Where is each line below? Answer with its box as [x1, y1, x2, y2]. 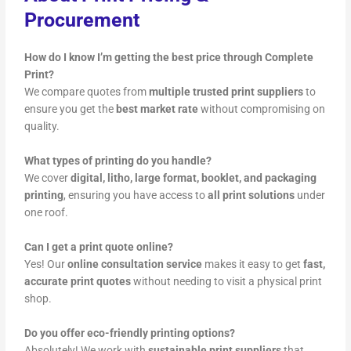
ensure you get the [24, 103, 117, 116]
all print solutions [208, 189, 295, 202]
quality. [24, 120, 60, 133]
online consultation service [67, 258, 203, 271]
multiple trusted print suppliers [149, 85, 304, 99]
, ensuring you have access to [63, 189, 208, 202]
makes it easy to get [202, 258, 304, 271]
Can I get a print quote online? [24, 241, 174, 254]
